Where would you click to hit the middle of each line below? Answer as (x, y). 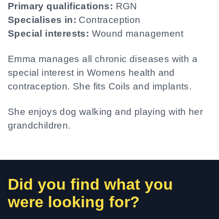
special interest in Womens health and (91, 73)
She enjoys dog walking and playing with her (106, 112)
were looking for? (74, 202)
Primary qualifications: (61, 6)
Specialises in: (42, 20)
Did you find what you (90, 184)
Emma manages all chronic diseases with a (103, 59)
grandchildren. (39, 125)
